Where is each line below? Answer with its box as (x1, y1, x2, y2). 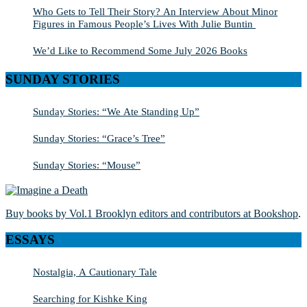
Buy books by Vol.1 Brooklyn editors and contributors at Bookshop (5, 207, 298, 219)
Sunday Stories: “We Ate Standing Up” (33, 105, 199, 117)
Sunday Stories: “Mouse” (33, 158, 140, 171)
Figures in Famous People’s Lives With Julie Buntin (33, 18, 256, 30)
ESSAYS (5, 232, 55, 247)
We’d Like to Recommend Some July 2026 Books (33, 45, 247, 57)
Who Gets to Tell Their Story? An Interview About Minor (33, 5, 278, 18)
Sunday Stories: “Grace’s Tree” (33, 132, 165, 144)
